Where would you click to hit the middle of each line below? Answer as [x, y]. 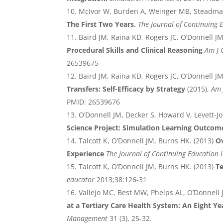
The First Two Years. [102, 24]
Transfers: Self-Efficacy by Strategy [126, 89]
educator [81, 180]
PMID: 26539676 [94, 102]
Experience [86, 154]
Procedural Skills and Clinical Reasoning [135, 50]
